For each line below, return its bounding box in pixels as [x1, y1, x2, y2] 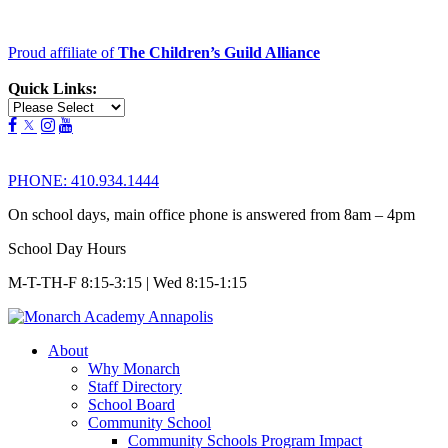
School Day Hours [8, 240, 126, 257]
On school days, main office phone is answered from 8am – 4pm [8, 206, 415, 223]
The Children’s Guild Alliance [118, 44, 320, 61]
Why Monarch [88, 360, 180, 377]
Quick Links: [8, 80, 97, 97]
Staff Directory [88, 378, 182, 395]
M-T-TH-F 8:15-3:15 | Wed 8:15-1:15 [8, 274, 247, 291]
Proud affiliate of [8, 44, 118, 61]
